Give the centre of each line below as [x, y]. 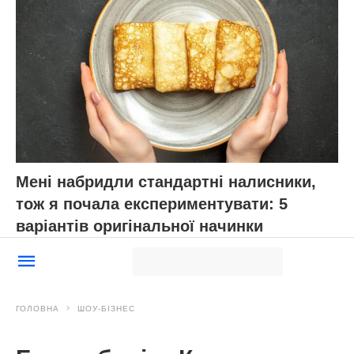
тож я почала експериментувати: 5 [152, 203]
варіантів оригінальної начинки [139, 226]
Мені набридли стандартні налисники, [166, 181]
